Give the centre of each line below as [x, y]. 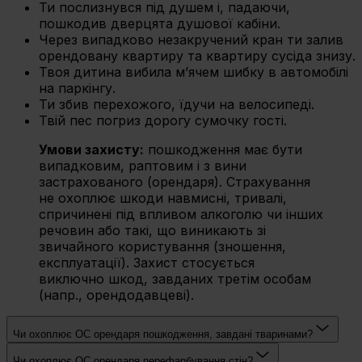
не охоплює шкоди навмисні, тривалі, [163, 198]
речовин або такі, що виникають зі [152, 231]
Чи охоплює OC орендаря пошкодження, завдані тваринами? [163, 335]
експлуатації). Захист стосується [147, 263]
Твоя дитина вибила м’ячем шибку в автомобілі [194, 72]
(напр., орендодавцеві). [116, 295]
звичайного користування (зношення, [162, 247]
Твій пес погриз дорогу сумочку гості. [163, 121]
